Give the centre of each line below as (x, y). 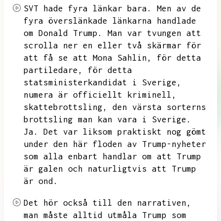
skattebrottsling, (66, 107)
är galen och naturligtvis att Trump (110, 169)
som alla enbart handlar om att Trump (112, 156)
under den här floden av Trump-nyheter (115, 144)
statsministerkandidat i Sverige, (103, 82)
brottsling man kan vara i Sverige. (108, 119)
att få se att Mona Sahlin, (88, 58)
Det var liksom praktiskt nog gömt (125, 132)
